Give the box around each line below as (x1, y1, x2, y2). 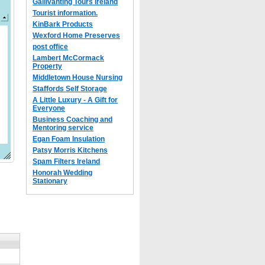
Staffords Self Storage (33, 85, 107, 93)
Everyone (33, 104, 65, 112)
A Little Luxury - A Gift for (33, 96, 118, 104)
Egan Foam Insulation (33, 135, 105, 143)
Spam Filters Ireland (33, 157, 100, 166)
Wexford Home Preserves (33, 31, 120, 40)
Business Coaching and (33, 115, 112, 124)
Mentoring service (33, 124, 93, 132)
